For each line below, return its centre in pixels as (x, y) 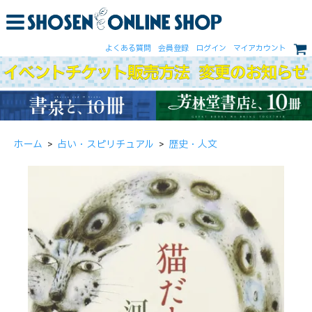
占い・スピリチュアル (106, 144)
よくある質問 (128, 48)
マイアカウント (260, 48)
